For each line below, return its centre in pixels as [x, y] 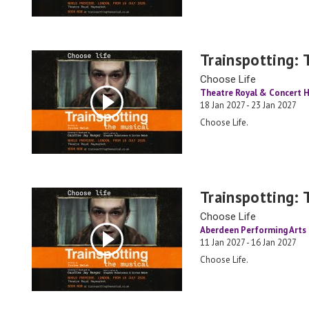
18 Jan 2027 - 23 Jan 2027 [248, 105]
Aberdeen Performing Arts [253, 230]
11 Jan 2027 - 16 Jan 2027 [248, 242]
